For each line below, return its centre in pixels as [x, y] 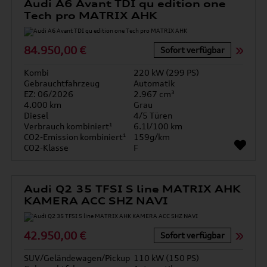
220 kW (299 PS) [166, 72]
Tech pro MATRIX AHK [91, 15]
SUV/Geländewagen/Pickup [77, 258]
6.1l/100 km [158, 126]
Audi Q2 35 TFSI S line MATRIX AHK [133, 189]
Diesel [36, 115]
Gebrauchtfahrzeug [62, 83]
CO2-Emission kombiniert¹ [75, 137]
